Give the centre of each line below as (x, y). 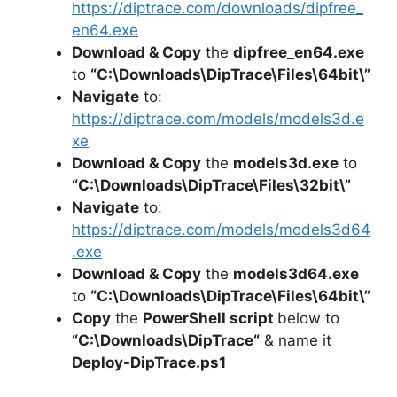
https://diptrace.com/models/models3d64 (221, 229)
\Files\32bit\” (302, 185)
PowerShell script (210, 318)
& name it (296, 340)
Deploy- (101, 362)
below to (308, 318)
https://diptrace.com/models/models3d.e (218, 118)
